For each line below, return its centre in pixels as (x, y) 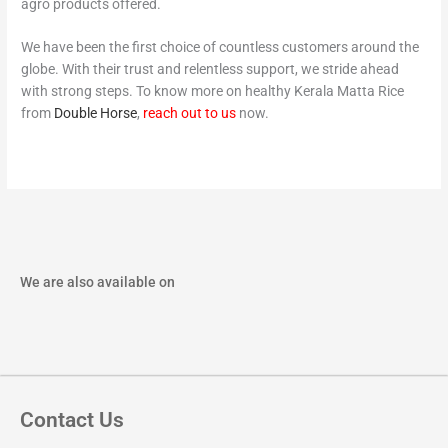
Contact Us (72, 419)
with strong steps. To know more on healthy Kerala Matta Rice (213, 91)
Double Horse (96, 113)
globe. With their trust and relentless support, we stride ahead (210, 69)
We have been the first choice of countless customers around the (220, 47)
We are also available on (97, 281)
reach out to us (190, 113)
